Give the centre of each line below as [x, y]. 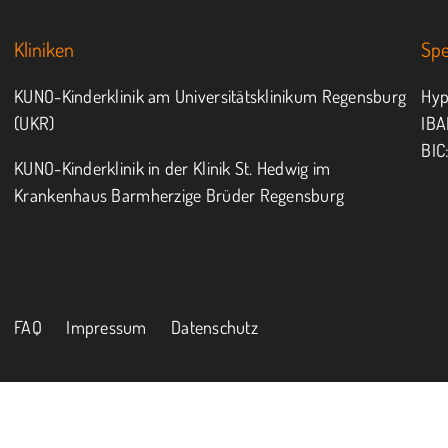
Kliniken [44, 49]
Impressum [106, 327]
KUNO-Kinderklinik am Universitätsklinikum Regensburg [210, 96]
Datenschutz [215, 327]
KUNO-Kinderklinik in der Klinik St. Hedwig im [172, 168]
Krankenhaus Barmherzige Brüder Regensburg [179, 195]
